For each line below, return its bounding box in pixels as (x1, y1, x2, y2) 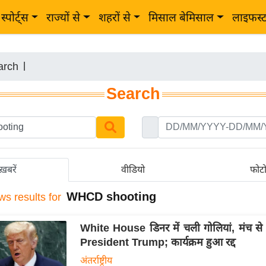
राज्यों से (46, 11, 81, 24)
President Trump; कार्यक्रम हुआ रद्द (80, 236, 236, 248)
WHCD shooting (66, 189, 156, 203)
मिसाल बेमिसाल (148, 11, 214, 24)
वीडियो (121, 164, 145, 175)
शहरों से (98, 11, 131, 24)
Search (106, 85, 160, 103)
